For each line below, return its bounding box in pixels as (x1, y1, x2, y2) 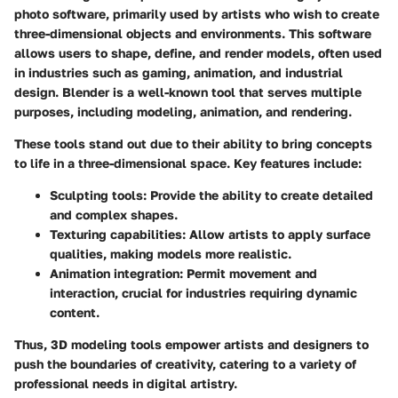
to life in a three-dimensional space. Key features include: (14, 155, 362, 171)
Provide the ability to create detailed (147, 187, 373, 203)
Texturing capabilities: (50, 226, 186, 242)
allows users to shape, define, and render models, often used (14, 44, 382, 60)
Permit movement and (183, 265, 317, 281)
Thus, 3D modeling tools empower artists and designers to (14, 336, 369, 352)
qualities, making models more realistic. (50, 245, 291, 261)
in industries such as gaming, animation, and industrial (14, 64, 343, 80)
